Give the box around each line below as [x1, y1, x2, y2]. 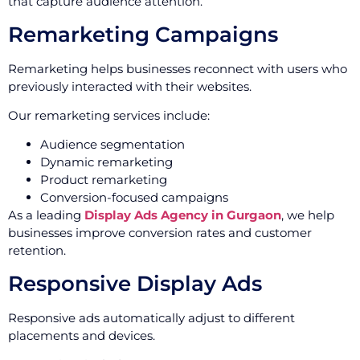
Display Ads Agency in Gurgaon [84, 207, 281, 223]
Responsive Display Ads [8, 270, 262, 297]
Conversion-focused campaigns [40, 190, 228, 206]
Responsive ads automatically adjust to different [8, 309, 295, 325]
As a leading [8, 207, 84, 223]
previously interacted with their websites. [8, 78, 252, 94]
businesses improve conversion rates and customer [8, 225, 312, 241]
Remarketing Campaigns [8, 21, 278, 47]
